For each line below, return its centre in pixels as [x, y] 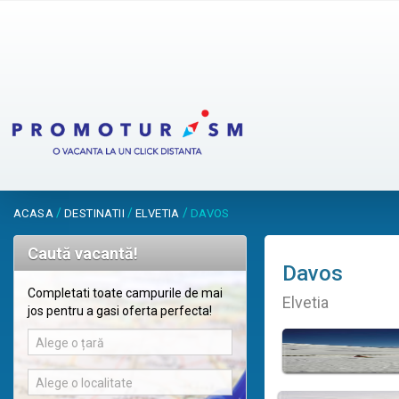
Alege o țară [70, 343]
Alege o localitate [84, 383]
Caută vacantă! [83, 254]
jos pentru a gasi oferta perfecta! [120, 311]
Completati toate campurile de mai [125, 293]
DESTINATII [94, 214]
